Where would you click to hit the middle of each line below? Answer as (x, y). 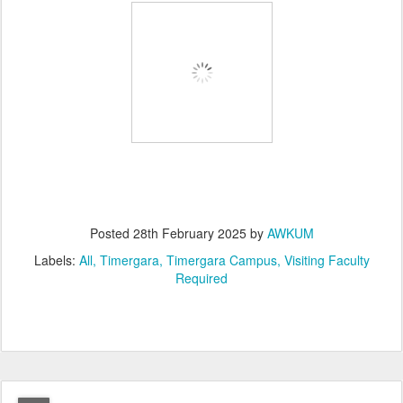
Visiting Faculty (327, 260)
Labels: (56, 260)
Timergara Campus (221, 260)
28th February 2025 (189, 233)
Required (201, 278)
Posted (111, 233)
